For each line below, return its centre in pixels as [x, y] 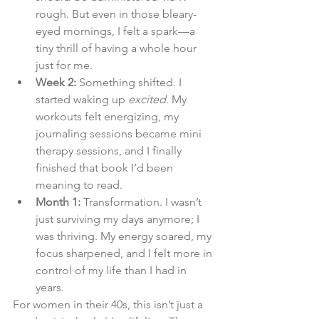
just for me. [64, 66]
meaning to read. [79, 185]
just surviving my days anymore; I [119, 219]
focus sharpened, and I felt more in [125, 253]
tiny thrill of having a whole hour [117, 48]
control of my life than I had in [113, 271]
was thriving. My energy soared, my [125, 236]
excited [147, 100]
